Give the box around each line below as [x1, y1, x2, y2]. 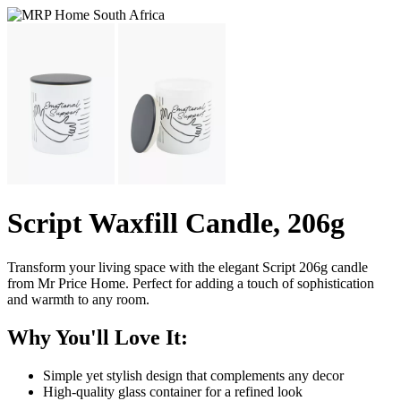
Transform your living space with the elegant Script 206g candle [7, 259, 368, 275]
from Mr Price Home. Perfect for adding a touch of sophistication [7, 275, 374, 291]
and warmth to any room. [7, 291, 149, 307]
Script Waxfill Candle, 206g [7, 207, 345, 240]
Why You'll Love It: [7, 325, 188, 349]
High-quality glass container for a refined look [43, 383, 303, 399]
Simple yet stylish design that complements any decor [43, 367, 344, 383]
